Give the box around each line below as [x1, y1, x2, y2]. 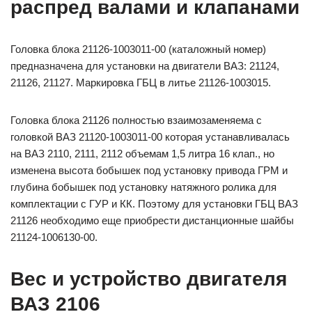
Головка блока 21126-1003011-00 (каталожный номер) [10, 43, 266, 55]
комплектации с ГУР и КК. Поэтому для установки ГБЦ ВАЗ [10, 198, 298, 210]
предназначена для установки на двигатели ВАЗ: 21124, [10, 60, 279, 72]
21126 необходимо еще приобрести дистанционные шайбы [10, 214, 294, 226]
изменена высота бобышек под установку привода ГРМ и [10, 164, 288, 176]
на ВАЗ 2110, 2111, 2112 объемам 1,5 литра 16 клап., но [10, 148, 274, 159]
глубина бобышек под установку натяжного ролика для [10, 181, 276, 193]
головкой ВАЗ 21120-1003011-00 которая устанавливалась [10, 131, 290, 143]
